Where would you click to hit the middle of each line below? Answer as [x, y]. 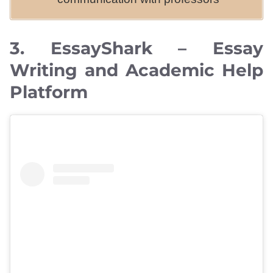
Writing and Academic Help [136, 70]
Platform [49, 92]
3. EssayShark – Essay [136, 48]
